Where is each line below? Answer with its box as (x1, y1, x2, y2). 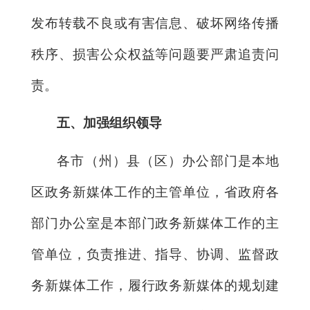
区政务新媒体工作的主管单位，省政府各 (31, 184, 279, 199)
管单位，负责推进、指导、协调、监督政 (31, 246, 279, 262)
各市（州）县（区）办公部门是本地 (57, 153, 279, 168)
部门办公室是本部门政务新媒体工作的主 (31, 215, 279, 230)
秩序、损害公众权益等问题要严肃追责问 (31, 46, 279, 62)
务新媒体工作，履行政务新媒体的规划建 (31, 277, 279, 293)
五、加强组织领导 (57, 116, 163, 131)
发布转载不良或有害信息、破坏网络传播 (31, 15, 279, 30)
